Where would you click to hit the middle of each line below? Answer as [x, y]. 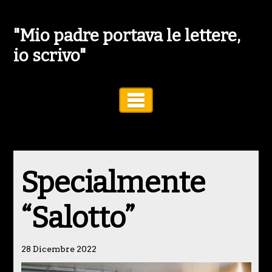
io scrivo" [50, 56]
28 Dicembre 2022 [59, 249]
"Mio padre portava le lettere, [127, 36]
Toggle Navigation [203, 100]
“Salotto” [78, 218]
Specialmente [113, 183]
